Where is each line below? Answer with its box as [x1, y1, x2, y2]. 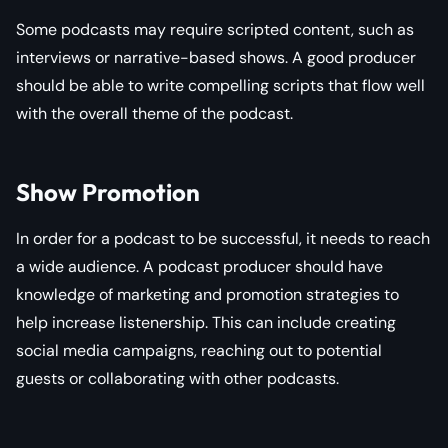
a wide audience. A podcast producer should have [16, 255, 383, 277]
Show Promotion [16, 176, 200, 207]
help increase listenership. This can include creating [16, 311, 396, 333]
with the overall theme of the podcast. [16, 102, 293, 124]
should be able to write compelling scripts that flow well [16, 74, 425, 96]
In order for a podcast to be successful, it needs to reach [16, 227, 430, 249]
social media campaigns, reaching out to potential [16, 339, 382, 361]
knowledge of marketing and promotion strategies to [16, 283, 399, 305]
